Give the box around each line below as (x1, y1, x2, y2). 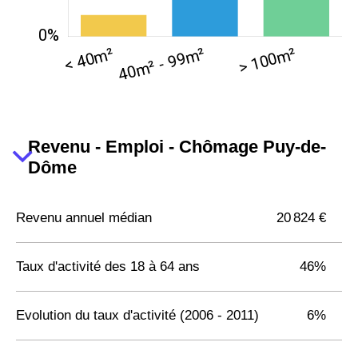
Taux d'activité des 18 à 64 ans (16, 258, 200, 274)
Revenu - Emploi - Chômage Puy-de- (28, 136, 327, 157)
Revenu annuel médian (16, 209, 152, 225)
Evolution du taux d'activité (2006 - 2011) (16, 307, 259, 323)
